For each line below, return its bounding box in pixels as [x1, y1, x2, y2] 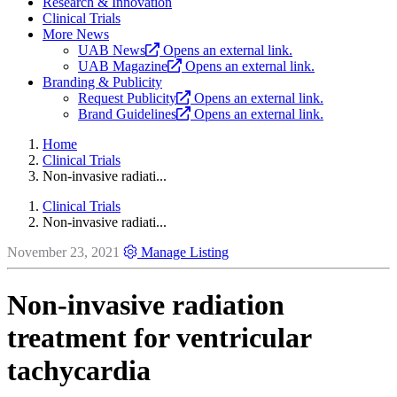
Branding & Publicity [43, 74, 162, 90]
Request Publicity [78, 90, 176, 106]
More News [43, 27, 109, 43]
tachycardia [7, 354, 151, 386]
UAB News [78, 43, 145, 58]
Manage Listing [141, 245, 229, 261]
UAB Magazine [78, 58, 167, 74]
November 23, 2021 [7, 245, 120, 261]
